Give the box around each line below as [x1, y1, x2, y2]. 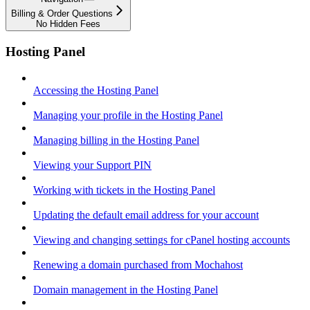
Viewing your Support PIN [33, 159, 152, 172]
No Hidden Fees [36, 18, 100, 29]
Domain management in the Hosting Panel [33, 284, 218, 296]
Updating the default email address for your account [33, 209, 259, 221]
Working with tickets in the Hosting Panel [33, 184, 215, 197]
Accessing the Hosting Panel [33, 84, 158, 97]
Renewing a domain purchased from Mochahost [33, 259, 243, 271]
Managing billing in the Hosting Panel [33, 134, 199, 147]
